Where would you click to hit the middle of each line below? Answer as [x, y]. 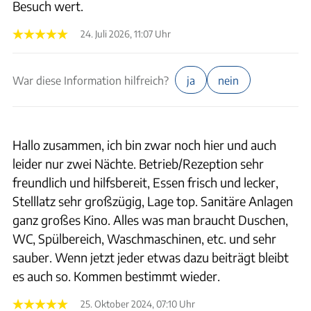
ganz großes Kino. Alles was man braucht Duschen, [150, 219]
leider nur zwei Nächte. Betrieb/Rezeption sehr [138, 163]
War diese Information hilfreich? [91, 80]
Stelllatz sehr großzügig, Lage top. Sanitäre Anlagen [153, 201]
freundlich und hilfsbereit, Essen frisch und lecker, [145, 182]
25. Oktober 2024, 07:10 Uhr [138, 303]
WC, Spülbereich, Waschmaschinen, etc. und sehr [144, 238]
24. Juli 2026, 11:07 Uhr [126, 34]
